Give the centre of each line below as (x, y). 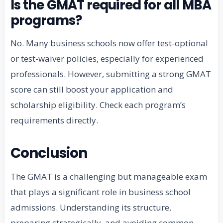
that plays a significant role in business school (101, 192)
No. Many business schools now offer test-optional (109, 43)
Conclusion (49, 153)
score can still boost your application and (92, 89)
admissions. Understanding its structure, (91, 207)
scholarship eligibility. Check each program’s (98, 105)
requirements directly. (54, 120)
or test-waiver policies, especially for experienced (107, 58)
